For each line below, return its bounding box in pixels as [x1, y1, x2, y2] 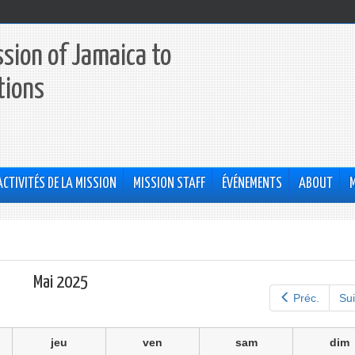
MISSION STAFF [133, 177, 205, 191]
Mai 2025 [32, 273, 88, 292]
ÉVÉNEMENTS [222, 177, 282, 191]
